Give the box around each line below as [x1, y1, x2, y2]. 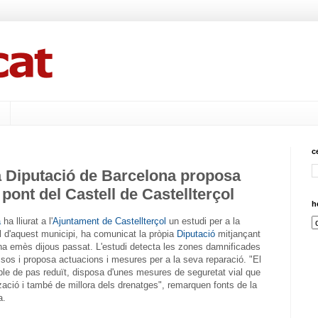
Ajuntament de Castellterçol [53, 216, 166, 227]
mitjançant [215, 229, 261, 240]
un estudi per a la [166, 216, 240, 227]
